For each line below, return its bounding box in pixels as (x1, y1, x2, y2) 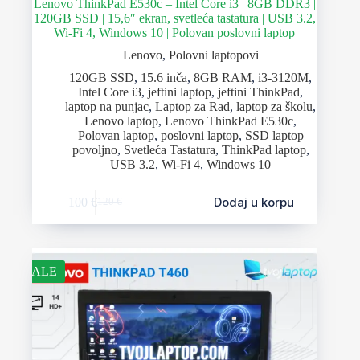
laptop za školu (236, 100, 313, 114)
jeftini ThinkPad (218, 85, 301, 100)
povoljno (72, 143, 117, 157)
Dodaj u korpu (213, 194, 294, 211)
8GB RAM (194, 71, 252, 85)
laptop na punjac (65, 100, 149, 114)
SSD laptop (244, 129, 304, 143)
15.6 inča (141, 71, 188, 85)
